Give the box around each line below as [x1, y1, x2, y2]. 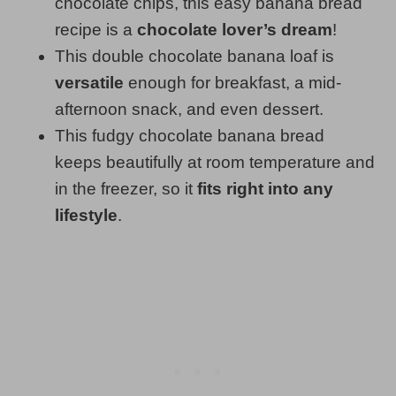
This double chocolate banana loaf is [55, 46, 334, 65]
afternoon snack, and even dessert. [55, 99, 324, 118]
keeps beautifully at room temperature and [55, 152, 375, 171]
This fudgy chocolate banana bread [55, 126, 324, 145]
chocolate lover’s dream [137, 19, 332, 39]
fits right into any [193, 179, 333, 198]
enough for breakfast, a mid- [124, 72, 341, 92]
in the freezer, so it [55, 179, 193, 198]
